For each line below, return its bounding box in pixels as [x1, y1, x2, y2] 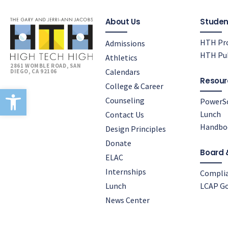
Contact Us [105, 109, 144, 120]
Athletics [105, 52, 137, 63]
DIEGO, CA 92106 [10, 68, 57, 75]
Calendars [105, 66, 140, 77]
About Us [105, 16, 140, 27]
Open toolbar [5, 83, 106, 103]
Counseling [105, 95, 145, 105]
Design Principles [105, 123, 166, 134]
